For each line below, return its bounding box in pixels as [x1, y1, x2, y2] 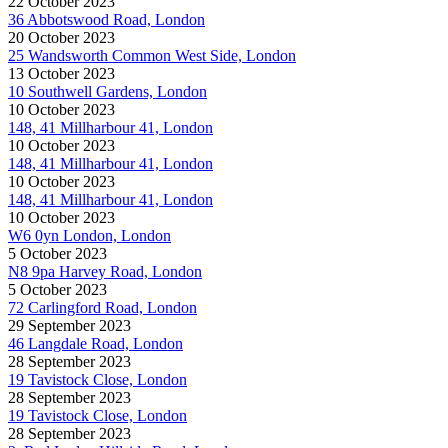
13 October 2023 [8, 64, 115, 82]
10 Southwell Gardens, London [8, 82, 207, 100]
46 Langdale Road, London [8, 334, 183, 352]
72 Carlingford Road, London [8, 298, 197, 316]
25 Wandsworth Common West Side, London [8, 46, 296, 64]
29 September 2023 [8, 316, 131, 334]
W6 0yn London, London [8, 226, 171, 244]
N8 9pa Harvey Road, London [8, 262, 202, 280]
